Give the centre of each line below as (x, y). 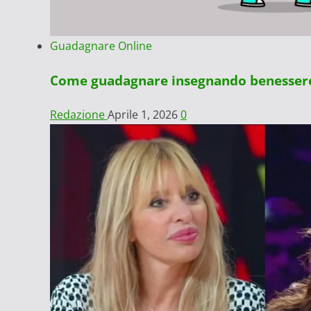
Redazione (79, 114)
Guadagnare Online (101, 46)
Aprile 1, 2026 (144, 114)
